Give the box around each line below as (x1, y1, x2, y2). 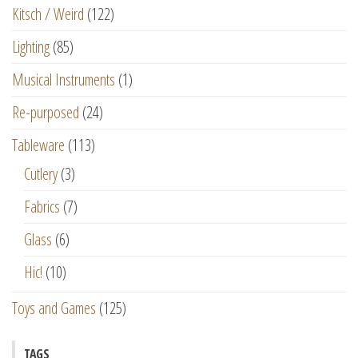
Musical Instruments (12, 69, 115, 91)
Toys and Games (12, 297, 96, 320)
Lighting (12, 36, 50, 58)
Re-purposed (12, 101, 79, 124)
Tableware (12, 134, 65, 157)
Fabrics (24, 196, 60, 218)
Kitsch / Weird (12, 3, 84, 26)
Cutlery (24, 163, 58, 185)
